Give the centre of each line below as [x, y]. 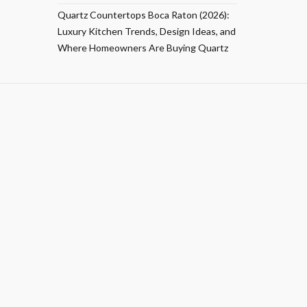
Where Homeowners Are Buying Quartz [143, 48]
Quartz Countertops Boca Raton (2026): [143, 15]
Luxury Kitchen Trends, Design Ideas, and [146, 31]
